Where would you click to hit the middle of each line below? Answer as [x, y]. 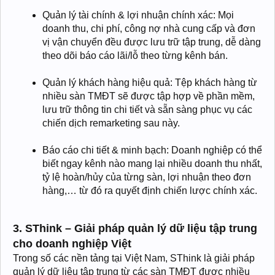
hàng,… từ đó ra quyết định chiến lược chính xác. [150, 190]
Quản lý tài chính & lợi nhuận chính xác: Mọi [138, 15]
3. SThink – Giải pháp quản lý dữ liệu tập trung [135, 228]
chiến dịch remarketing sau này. [111, 123]
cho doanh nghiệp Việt [72, 243]
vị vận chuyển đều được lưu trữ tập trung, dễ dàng [152, 42]
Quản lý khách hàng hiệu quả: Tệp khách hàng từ [150, 82]
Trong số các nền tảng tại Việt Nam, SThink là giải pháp [134, 258]
